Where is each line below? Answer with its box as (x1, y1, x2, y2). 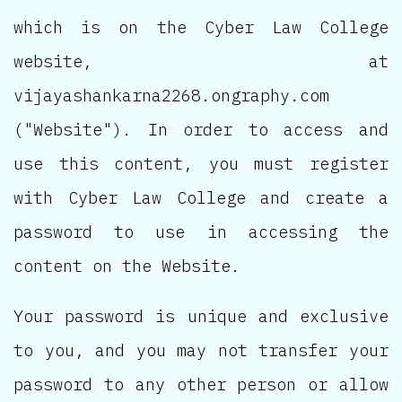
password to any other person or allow (13, 373, 389, 396)
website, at (13, 50, 389, 73)
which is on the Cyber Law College (13, 16, 389, 39)
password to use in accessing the (13, 221, 389, 243)
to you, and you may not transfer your (13, 339, 389, 362)
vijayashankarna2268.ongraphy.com (13, 84, 329, 107)
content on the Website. (13, 255, 240, 277)
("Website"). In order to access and (13, 118, 389, 141)
